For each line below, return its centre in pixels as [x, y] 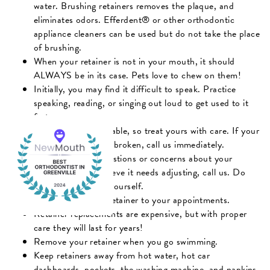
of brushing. [58, 47]
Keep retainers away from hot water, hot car [122, 255]
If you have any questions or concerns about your [133, 158]
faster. [47, 117]
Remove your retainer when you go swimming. [126, 241]
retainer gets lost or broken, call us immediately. [129, 144]
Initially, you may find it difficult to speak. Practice [135, 89]
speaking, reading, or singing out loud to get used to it [141, 103]
